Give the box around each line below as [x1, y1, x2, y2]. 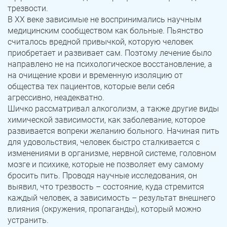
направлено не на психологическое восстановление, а [8, 59, 212, 69]
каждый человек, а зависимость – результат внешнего [8, 193, 215, 203]
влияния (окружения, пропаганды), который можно [8, 204, 201, 214]
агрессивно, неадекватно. [8, 93, 104, 103]
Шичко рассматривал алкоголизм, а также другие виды [8, 104, 219, 114]
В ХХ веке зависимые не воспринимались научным [8, 15, 202, 25]
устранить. [8, 215, 49, 225]
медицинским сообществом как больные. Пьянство [8, 26, 203, 36]
